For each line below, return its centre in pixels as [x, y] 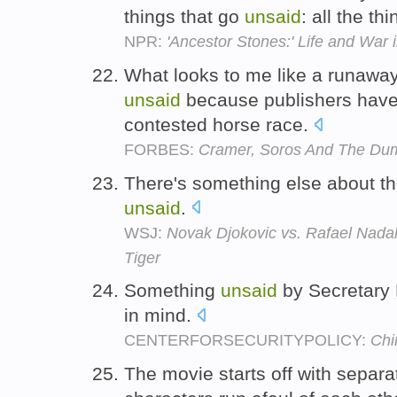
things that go [184, 16]
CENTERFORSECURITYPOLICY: [247, 341]
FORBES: [161, 149]
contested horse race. [219, 124]
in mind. [160, 315]
